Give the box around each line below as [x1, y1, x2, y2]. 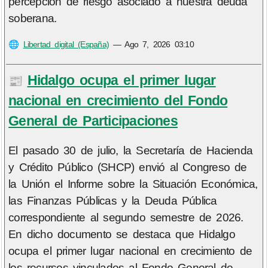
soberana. [8, 12, 57, 25]
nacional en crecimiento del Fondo [8, 92, 228, 108]
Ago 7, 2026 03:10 [124, 39, 194, 50]
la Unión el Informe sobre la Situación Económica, [8, 178, 258, 191]
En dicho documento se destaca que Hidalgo [8, 228, 235, 241]
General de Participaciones [8, 112, 178, 129]
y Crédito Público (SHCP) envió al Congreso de [8, 161, 247, 174]
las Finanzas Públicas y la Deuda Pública [8, 194, 217, 208]
